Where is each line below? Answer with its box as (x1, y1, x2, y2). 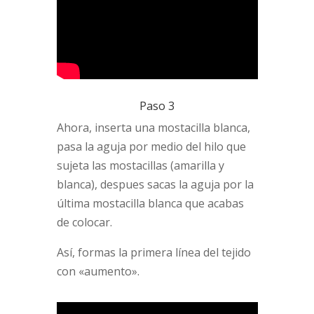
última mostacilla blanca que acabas (56, 196, 244, 212)
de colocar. (56, 214, 112, 231)
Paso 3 (139, 98, 175, 114)
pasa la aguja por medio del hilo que (56, 139, 246, 155)
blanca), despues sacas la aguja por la (56, 177, 254, 193)
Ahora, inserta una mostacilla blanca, (56, 120, 250, 136)
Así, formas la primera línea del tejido (56, 245, 251, 261)
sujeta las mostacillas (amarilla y (56, 158, 224, 174)
